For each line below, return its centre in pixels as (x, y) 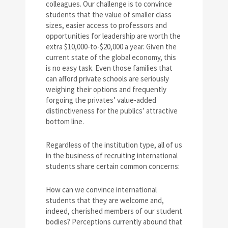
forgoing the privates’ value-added (101, 100)
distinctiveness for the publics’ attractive (112, 111)
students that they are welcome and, (105, 200)
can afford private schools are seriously (107, 79)
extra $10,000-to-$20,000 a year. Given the (111, 47)
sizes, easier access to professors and (106, 25)
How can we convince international (101, 190)
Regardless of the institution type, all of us (114, 145)
